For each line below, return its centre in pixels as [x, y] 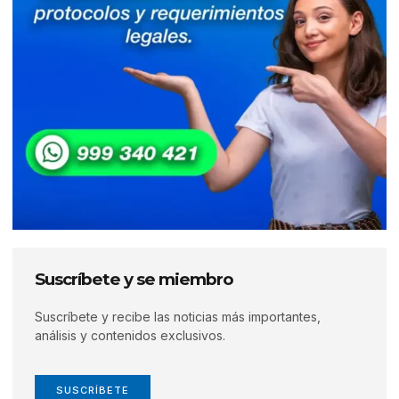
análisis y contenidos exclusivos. [130, 335]
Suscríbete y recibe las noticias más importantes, [178, 316]
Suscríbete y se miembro [134, 279]
